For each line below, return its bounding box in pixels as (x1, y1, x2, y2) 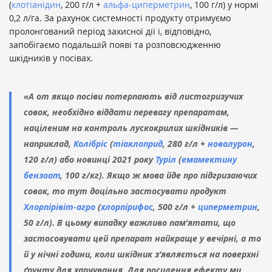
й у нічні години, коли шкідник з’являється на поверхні (24, 248, 259, 260)
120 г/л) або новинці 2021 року (24, 153, 155, 165)
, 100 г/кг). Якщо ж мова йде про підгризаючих (60, 169, 257, 181)
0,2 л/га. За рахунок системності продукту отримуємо (9, 12, 231, 24)
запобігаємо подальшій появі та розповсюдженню (9, 38, 221, 50)
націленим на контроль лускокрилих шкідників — (24, 121, 238, 134)
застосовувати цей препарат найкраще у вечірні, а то (24, 232, 261, 244)
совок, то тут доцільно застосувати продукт (24, 185, 226, 197)
